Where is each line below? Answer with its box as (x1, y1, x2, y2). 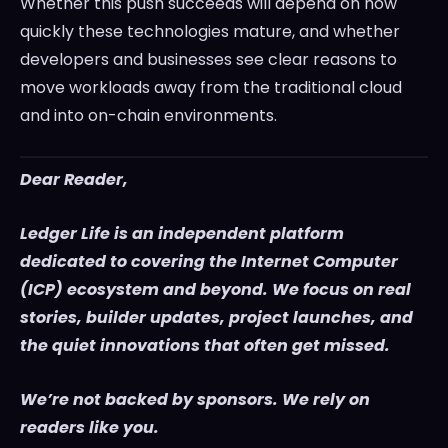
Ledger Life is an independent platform (20, 222, 344, 246)
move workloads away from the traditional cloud (20, 76, 402, 100)
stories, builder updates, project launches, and (20, 306, 413, 330)
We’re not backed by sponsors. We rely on (20, 388, 370, 412)
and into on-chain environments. (20, 104, 277, 128)
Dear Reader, (20, 168, 128, 192)
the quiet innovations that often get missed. (20, 334, 390, 358)
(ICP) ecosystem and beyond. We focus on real (20, 278, 411, 302)
